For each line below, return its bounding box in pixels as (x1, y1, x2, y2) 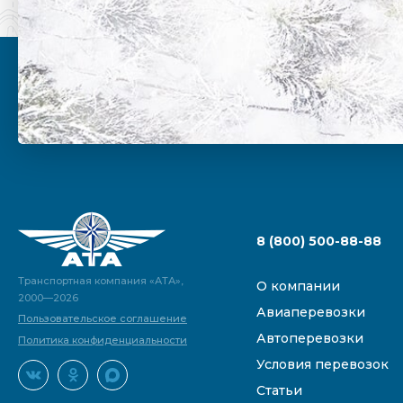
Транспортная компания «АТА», (18, 274, 184, 288)
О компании (256, 278, 341, 295)
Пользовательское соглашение (18, 312, 187, 326)
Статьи (256, 382, 303, 399)
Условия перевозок (256, 356, 390, 373)
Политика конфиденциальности (18, 334, 187, 347)
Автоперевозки (256, 330, 364, 347)
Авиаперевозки (256, 304, 366, 321)
